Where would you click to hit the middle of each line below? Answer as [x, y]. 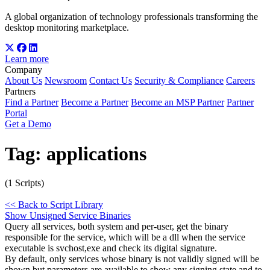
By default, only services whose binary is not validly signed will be [132, 259]
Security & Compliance [179, 81]
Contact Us [111, 81]
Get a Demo [28, 124]
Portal [16, 113]
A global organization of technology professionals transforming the [131, 17]
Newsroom [66, 81]
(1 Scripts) [24, 183]
